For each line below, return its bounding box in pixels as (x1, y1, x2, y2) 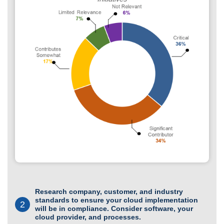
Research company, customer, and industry (35, 187, 183, 195)
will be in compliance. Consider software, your (35, 204, 193, 212)
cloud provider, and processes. (35, 212, 141, 221)
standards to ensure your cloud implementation (35, 195, 198, 204)
